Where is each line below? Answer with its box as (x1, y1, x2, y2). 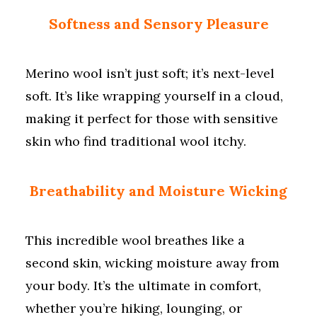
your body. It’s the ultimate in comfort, (25, 277, 261, 294)
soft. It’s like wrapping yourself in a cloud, (25, 88, 283, 104)
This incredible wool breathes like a (25, 232, 245, 248)
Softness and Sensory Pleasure (48, 15, 269, 33)
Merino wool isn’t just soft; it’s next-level (25, 65, 275, 81)
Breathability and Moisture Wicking (30, 182, 287, 200)
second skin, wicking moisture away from (25, 255, 279, 271)
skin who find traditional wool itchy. (25, 133, 246, 149)
